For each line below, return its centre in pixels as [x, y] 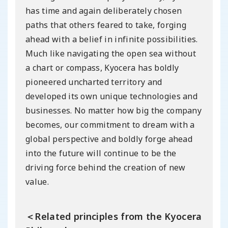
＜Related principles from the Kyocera [114, 216]
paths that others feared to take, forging [106, 25]
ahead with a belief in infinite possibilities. [112, 39]
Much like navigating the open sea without [111, 53]
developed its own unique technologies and [112, 96]
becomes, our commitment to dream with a [110, 124]
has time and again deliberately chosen [104, 10]
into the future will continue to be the [101, 153]
